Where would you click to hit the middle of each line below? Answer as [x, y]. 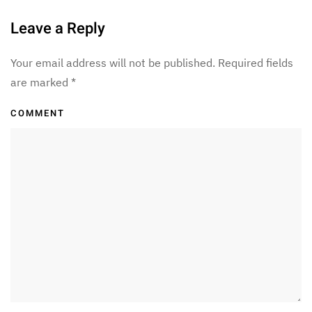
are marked [41, 83]
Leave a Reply [58, 29]
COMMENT [38, 114]
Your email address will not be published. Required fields [152, 63]
